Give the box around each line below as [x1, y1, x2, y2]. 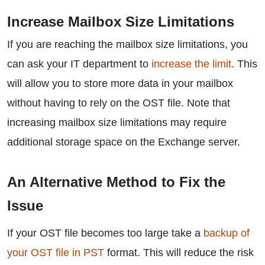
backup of [203, 227, 250, 239]
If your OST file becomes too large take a [7, 227, 203, 239]
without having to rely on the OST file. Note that [7, 97, 230, 109]
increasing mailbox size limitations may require [7, 117, 227, 128]
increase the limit [151, 58, 231, 70]
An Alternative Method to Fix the [7, 174, 225, 190]
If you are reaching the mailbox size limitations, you [7, 38, 248, 50]
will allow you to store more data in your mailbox [7, 77, 233, 89]
